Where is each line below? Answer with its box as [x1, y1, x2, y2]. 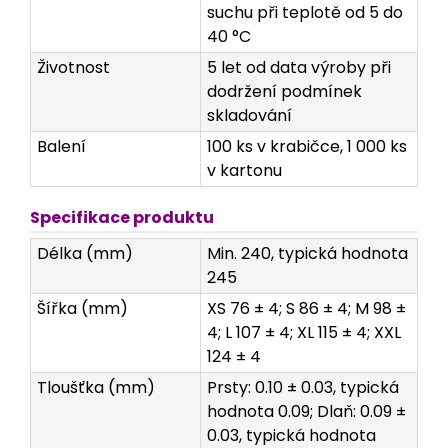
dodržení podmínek [207, 79, 362, 103]
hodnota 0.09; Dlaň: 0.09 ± [207, 399, 406, 423]
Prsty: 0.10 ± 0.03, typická [207, 375, 399, 399]
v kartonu [207, 158, 282, 182]
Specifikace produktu [30, 206, 214, 230]
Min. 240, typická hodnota [207, 241, 408, 265]
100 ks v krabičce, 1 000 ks [207, 134, 407, 158]
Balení [37, 134, 86, 158]
